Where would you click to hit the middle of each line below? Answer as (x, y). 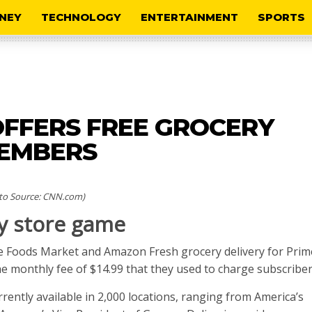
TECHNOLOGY (81, 17)
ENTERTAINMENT (189, 17)
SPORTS (281, 17)
